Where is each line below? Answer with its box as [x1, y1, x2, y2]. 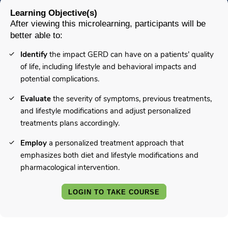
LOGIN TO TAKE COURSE [68, 188, 160, 196]
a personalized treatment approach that [47, 138, 184, 149]
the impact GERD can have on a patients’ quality [49, 49, 214, 60]
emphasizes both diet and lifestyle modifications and [20, 150, 198, 161]
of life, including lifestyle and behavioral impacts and [20, 62, 196, 72]
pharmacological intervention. [20, 162, 120, 173]
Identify [20, 49, 49, 60]
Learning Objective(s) [10, 8, 97, 18]
